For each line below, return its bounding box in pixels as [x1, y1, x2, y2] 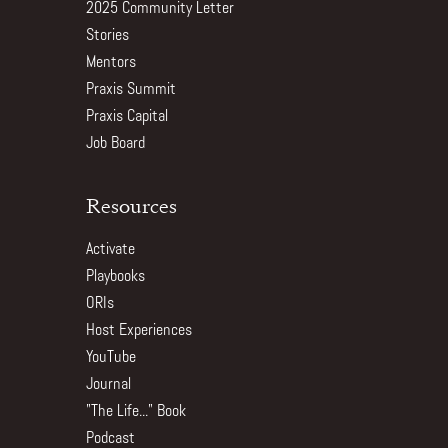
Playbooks [85, 269, 145, 285]
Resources [85, 192, 177, 219]
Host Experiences [85, 323, 192, 339]
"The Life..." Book [85, 404, 186, 420]
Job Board [85, 136, 145, 152]
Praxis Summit [85, 82, 176, 98]
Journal [85, 377, 131, 393]
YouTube [85, 350, 136, 366]
